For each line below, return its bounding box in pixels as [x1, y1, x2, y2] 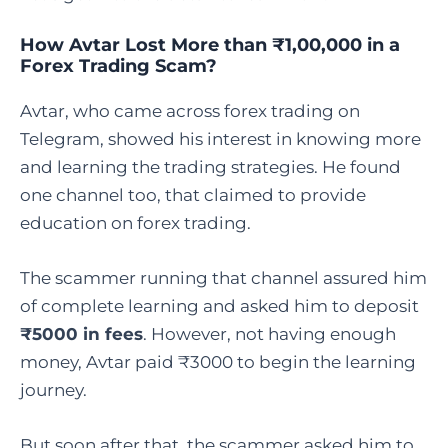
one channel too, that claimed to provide [20, 184, 366, 205]
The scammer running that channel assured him [20, 268, 427, 289]
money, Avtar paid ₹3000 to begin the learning [20, 352, 416, 373]
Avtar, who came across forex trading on [20, 100, 360, 121]
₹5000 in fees [20, 324, 143, 345]
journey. [20, 380, 87, 401]
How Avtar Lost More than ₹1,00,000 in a [20, 33, 400, 56]
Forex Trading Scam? [20, 54, 217, 77]
